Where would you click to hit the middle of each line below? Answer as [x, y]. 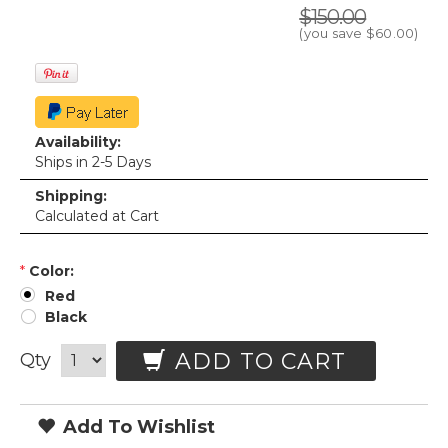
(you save [332, 33]
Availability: [78, 142]
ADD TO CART [257, 361]
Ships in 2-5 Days [93, 162]
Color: [51, 271]
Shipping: [71, 196]
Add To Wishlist [136, 426]
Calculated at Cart [97, 216]
